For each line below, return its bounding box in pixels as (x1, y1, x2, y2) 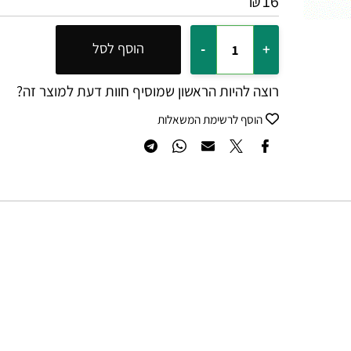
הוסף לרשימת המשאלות (179, 145, 289, 162)
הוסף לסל (110, 69, 165, 89)
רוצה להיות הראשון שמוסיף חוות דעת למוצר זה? (32, 113, 306, 135)
